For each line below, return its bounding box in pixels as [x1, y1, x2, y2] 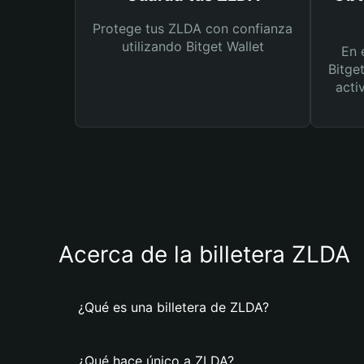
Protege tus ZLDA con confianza [93, 20, 292, 37]
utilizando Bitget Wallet [121, 38, 264, 54]
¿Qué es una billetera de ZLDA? [78, 299, 269, 315]
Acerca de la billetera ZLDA [58, 240, 350, 268]
